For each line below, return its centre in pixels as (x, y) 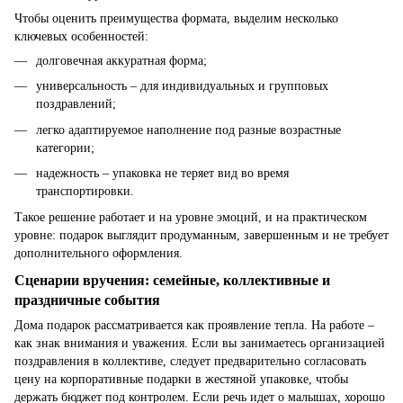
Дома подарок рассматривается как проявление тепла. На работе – (194, 326)
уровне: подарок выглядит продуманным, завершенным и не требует (201, 235)
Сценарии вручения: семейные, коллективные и (172, 281)
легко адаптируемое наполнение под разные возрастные (188, 130)
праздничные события (87, 300)
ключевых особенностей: (81, 36)
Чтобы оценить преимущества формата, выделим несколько (176, 18)
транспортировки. (85, 192)
